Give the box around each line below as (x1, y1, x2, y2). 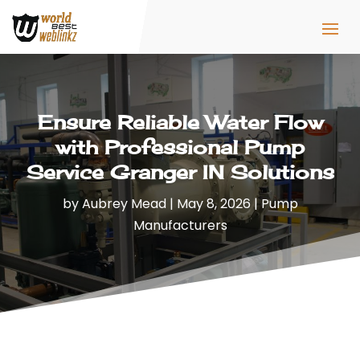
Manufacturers (133, 216, 227, 235)
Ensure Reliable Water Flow (37, 110, 323, 135)
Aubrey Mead (81, 194, 166, 214)
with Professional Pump (55, 135, 305, 160)
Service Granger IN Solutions (26, 160, 334, 185)
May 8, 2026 (176, 194, 251, 214)
